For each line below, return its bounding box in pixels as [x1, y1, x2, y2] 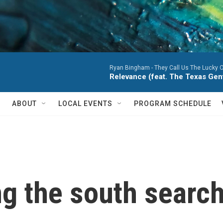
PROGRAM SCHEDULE [134, 100, 212, 108]
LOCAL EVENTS [58, 100, 112, 108]
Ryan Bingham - [110, 64, 154, 71]
